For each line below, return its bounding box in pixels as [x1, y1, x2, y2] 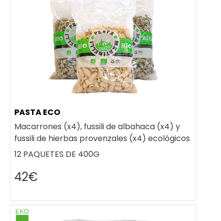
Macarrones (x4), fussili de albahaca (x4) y [14, 120, 180, 132]
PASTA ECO [14, 107, 60, 118]
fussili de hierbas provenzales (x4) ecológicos [14, 132, 190, 144]
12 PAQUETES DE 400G [14, 148, 100, 160]
